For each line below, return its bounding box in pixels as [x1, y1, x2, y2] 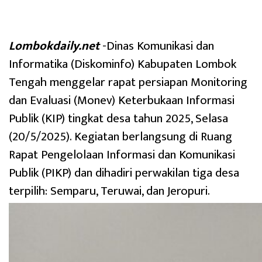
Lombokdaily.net [9, 36, 99, 57]
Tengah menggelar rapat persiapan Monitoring [9, 72, 247, 93]
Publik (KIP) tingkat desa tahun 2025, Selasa [9, 108, 228, 129]
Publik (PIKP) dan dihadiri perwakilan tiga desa [9, 163, 239, 184]
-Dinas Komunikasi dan [99, 36, 214, 57]
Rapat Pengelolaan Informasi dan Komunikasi [9, 144, 235, 166]
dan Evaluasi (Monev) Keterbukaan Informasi [9, 90, 235, 111]
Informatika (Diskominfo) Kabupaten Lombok [9, 54, 236, 75]
